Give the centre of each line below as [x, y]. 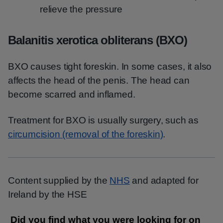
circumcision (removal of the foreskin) [86, 134]
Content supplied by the [59, 180]
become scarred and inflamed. [72, 94]
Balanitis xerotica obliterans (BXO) [98, 40]
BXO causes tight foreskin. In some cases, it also [110, 66]
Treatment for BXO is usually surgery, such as [103, 120]
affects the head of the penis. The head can [99, 80]
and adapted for [164, 180]
